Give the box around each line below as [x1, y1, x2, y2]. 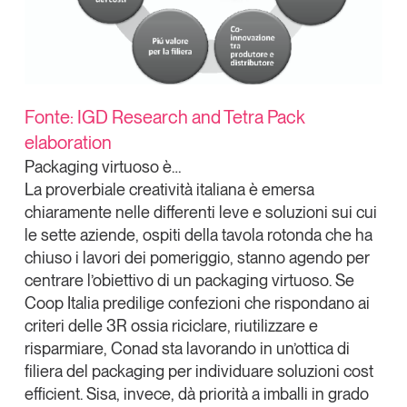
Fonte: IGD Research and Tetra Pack [24, 105, 305, 128]
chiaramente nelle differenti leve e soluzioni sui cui [24, 202, 377, 222]
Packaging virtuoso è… [24, 156, 181, 176]
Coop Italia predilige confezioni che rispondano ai [24, 293, 370, 313]
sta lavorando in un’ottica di [157, 338, 350, 358]
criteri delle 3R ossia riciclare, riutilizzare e [24, 315, 318, 335]
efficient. [24, 383, 86, 403]
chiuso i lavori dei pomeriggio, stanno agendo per [24, 247, 370, 267]
